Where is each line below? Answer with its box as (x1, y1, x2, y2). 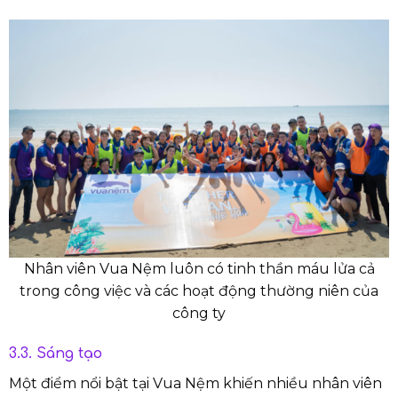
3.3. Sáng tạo (9, 345, 102, 362)
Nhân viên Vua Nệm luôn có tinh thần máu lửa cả (23, 260, 375, 278)
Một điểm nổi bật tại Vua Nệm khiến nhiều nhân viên (9, 374, 382, 392)
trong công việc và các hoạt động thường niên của (20, 283, 378, 300)
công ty (172, 305, 226, 322)
